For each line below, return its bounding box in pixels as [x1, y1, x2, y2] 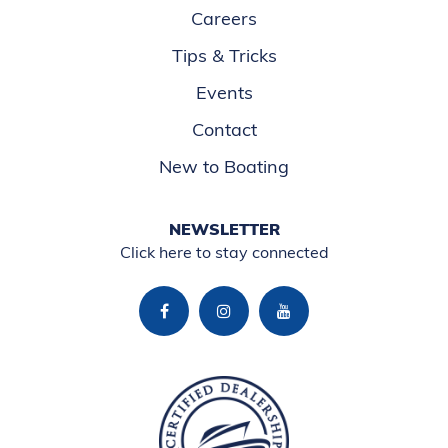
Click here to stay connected [119, 242, 329, 262]
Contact [191, 118, 257, 141]
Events [195, 81, 253, 104]
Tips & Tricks [171, 44, 277, 67]
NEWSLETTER [168, 219, 280, 239]
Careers [191, 7, 257, 30]
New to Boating [159, 155, 289, 178]
